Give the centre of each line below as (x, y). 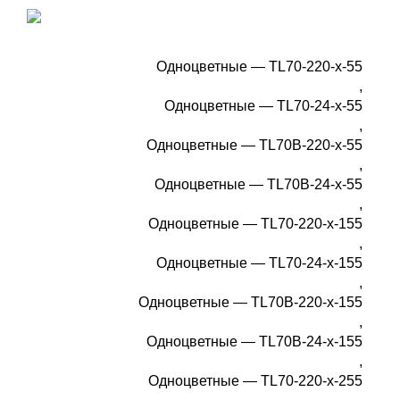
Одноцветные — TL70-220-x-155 (255, 224)
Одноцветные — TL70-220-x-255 (255, 381)
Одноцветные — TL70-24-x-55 (263, 106)
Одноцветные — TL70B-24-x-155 (254, 342)
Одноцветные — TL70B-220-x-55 (254, 146)
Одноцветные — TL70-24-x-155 (259, 263)
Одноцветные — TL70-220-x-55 (259, 67)
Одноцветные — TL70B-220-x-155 (250, 303)
